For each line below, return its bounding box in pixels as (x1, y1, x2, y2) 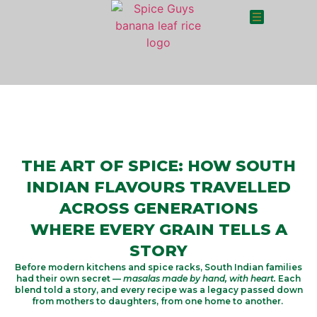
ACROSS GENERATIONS (59, 199, 258, 218)
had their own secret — (16, 273, 123, 284)
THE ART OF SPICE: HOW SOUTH (21, 156, 296, 175)
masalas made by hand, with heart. (123, 273, 278, 284)
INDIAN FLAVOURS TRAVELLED (26, 178, 291, 197)
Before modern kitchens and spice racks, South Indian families (15, 262, 302, 272)
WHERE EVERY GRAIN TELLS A (30, 220, 287, 239)
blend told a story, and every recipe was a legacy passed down (14, 284, 303, 295)
